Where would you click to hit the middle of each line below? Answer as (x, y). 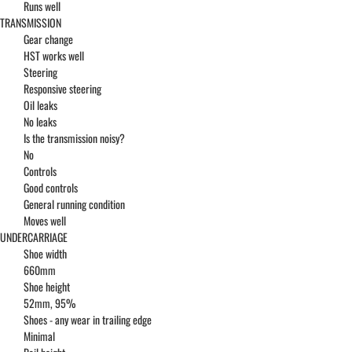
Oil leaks (40, 105)
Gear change (48, 39)
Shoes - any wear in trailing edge (88, 320)
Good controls (51, 188)
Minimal (39, 336)
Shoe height (47, 287)
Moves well (45, 221)
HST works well (54, 56)
